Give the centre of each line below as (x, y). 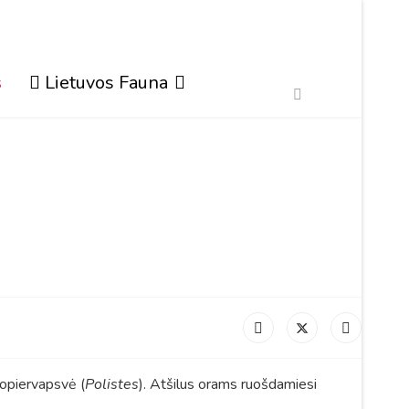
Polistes (112, 384)
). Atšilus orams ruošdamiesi (228, 384)
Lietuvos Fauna (106, 83)
